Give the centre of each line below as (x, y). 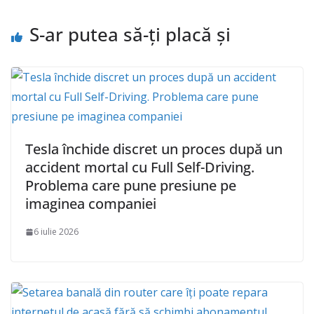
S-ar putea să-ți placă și (130, 35)
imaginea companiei (91, 204)
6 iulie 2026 (56, 232)
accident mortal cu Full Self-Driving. (140, 168)
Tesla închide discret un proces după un (154, 149)
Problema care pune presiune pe (131, 186)
